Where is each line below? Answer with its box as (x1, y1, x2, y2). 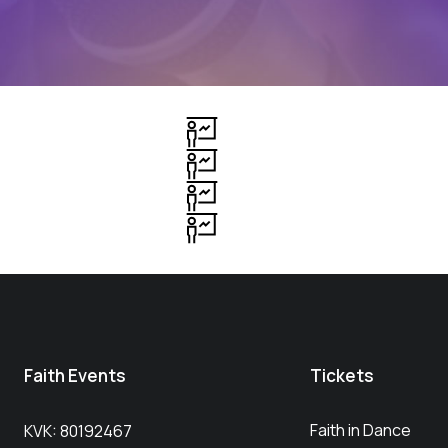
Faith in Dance (310, 419, 411, 442)
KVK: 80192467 (24, 420, 132, 443)
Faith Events (24, 364, 126, 388)
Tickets (310, 364, 374, 388)
